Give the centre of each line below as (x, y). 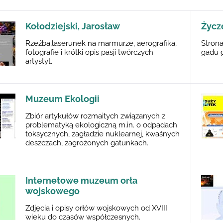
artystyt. (39, 61)
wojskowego (53, 191)
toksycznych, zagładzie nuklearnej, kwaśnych (103, 134)
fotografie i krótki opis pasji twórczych (89, 52)
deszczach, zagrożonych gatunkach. (87, 143)
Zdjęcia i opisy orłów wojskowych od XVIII (96, 208)
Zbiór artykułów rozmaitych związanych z (95, 116)
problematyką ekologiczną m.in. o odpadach (101, 125)
